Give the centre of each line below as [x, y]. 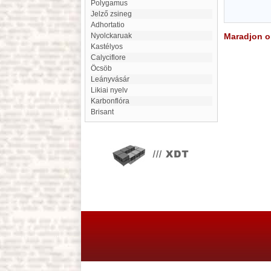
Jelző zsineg [113, 14]
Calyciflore [111, 57]
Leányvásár [112, 79]
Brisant [105, 112]
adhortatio [110, 25]
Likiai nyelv [111, 90]
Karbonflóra [113, 101]
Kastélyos [109, 47]
